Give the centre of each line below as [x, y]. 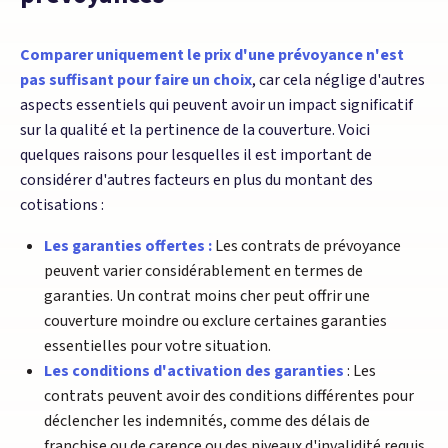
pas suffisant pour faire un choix [136, 79]
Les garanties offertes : [128, 245]
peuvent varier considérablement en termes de [203, 270]
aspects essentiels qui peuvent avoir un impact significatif [216, 104]
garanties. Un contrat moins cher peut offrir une [207, 295]
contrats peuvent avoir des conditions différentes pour [229, 395]
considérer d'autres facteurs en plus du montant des [196, 179]
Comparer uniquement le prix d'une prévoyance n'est [212, 54]
